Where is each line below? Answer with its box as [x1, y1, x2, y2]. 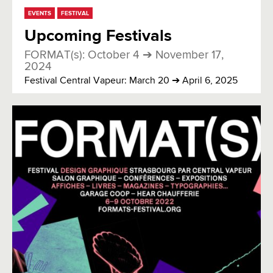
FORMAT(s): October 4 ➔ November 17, [24, 49, 224, 61]
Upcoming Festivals [24, 27, 172, 44]
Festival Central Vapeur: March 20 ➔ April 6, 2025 [24, 76, 238, 86]
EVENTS [28, 10, 51, 16]
